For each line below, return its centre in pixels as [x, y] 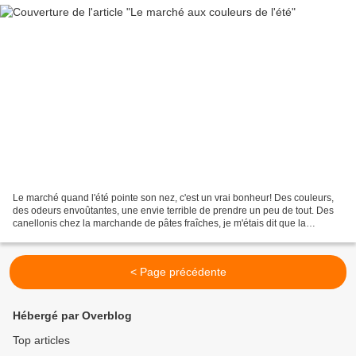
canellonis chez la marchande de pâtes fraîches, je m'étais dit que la [159, 224]
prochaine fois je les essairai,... [79, 236]
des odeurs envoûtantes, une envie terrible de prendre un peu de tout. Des [173, 211]
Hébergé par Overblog [72, 316]
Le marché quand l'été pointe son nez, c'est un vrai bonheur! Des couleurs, [173, 198]
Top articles [41, 341]
